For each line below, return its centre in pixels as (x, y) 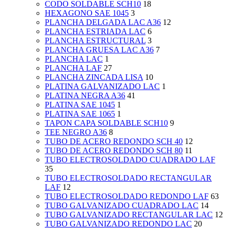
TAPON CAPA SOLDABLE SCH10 (106, 123)
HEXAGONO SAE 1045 (87, 13)
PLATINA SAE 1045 (80, 105)
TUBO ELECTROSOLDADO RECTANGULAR (128, 178)
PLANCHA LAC (74, 59)
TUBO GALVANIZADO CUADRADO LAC (122, 206)
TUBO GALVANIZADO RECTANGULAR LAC (129, 215)
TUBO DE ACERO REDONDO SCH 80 (114, 151)
